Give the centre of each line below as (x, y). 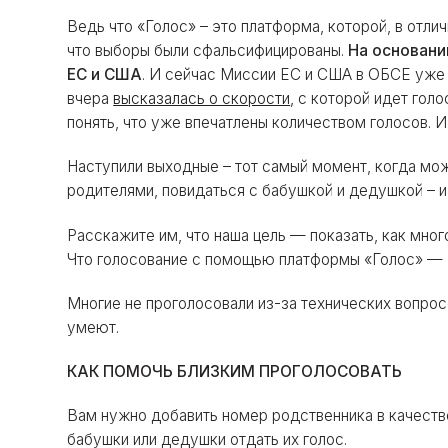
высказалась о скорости (202, 99)
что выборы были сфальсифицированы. (206, 51)
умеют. (93, 327)
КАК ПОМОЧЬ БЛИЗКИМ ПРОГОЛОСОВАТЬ (235, 371)
